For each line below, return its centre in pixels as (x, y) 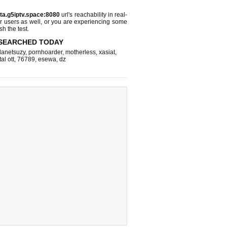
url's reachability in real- (94, 15)
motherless (81, 52)
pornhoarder (45, 52)
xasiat (107, 52)
